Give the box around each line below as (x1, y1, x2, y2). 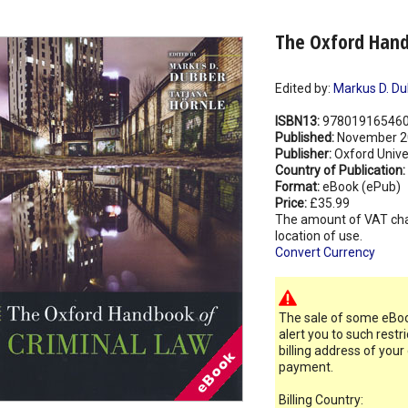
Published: (274, 130, 337, 146)
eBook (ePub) (321, 179, 401, 195)
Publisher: (274, 147, 334, 162)
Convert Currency (274, 245, 375, 260)
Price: (274, 196, 310, 211)
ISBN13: (274, 114, 322, 129)
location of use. (274, 229, 362, 244)
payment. (278, 360, 333, 375)
